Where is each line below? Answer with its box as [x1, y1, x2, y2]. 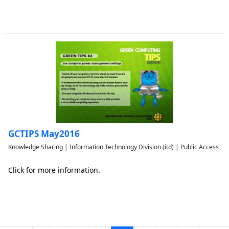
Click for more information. [8, 165, 100, 175]
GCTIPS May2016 [8, 128, 80, 140]
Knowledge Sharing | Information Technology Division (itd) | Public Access [8, 143, 219, 151]
